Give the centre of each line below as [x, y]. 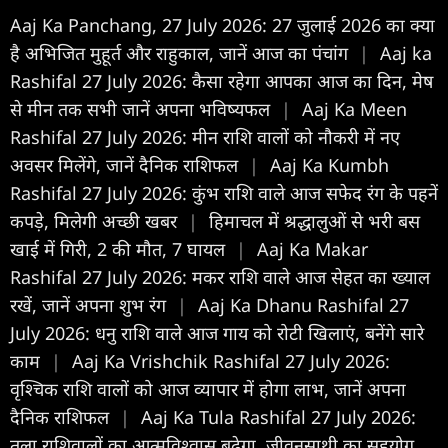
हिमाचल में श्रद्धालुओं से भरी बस [314, 220]
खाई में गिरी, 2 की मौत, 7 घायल [120, 248]
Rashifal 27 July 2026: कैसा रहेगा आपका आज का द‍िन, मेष [221, 80]
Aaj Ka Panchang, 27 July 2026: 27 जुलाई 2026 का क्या [222, 24]
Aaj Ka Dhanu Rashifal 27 [303, 304]
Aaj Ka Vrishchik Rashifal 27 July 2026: [231, 360]
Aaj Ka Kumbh [329, 164]
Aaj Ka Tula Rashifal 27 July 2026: [278, 416]
